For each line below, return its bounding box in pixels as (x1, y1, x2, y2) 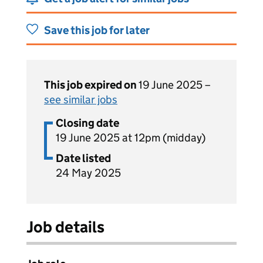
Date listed (56, 151, 111, 165)
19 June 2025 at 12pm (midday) (56, 131, 205, 144)
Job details (26, 217, 104, 237)
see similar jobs (44, 93, 117, 106)
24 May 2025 (56, 166, 121, 180)
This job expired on (44, 78, 139, 92)
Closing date (56, 116, 119, 130)
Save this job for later (44, 23, 150, 37)
